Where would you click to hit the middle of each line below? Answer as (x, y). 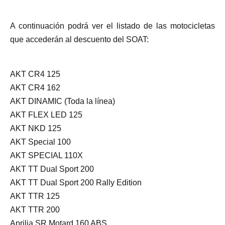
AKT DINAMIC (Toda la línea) (63, 101)
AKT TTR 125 (35, 196)
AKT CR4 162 (35, 87)
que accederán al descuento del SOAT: (79, 40)
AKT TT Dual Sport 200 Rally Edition (76, 182)
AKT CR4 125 (35, 74)
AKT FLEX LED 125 (46, 115)
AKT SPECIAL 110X (46, 155)
